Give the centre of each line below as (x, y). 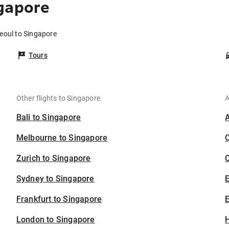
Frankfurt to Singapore (59, 199)
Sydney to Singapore (55, 179)
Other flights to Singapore (58, 98)
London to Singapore (55, 220)
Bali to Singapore (49, 118)
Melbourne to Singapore (62, 138)
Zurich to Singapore (53, 158)
